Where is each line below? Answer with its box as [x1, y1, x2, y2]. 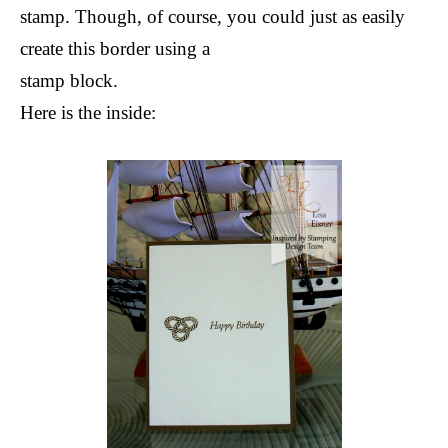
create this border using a [20, 37, 210, 59]
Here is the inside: [20, 101, 156, 123]
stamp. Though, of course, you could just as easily [20, 5, 405, 27]
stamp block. [20, 69, 118, 91]
